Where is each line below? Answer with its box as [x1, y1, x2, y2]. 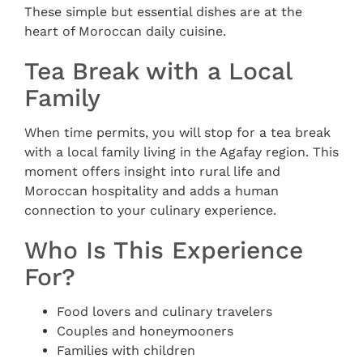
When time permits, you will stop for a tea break [24, 125, 331, 140]
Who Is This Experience [24, 236, 303, 264]
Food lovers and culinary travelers [57, 304, 272, 319]
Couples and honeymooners [57, 323, 233, 339]
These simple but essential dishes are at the [24, 4, 302, 19]
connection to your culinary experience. [24, 203, 276, 218]
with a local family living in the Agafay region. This [24, 144, 339, 160]
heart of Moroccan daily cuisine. [24, 23, 226, 39]
